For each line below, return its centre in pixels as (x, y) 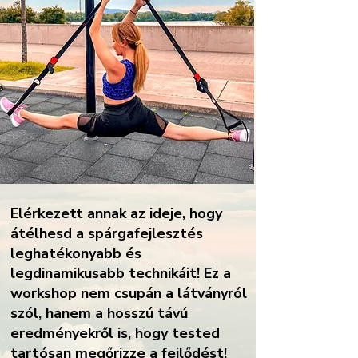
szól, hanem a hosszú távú (99, 313)
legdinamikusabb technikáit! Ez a (121, 273)
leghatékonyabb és (76, 253)
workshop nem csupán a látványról (129, 293)
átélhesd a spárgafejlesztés (107, 233)
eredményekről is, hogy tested (115, 333)
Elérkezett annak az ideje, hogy (116, 213)
